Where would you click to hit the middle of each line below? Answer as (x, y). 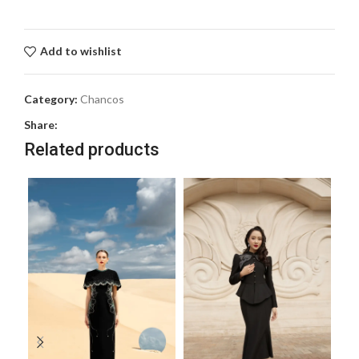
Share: (41, 124)
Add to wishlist (81, 51)
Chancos (102, 99)
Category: (51, 99)
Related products (92, 149)
